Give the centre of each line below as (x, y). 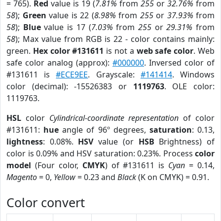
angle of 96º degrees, (104, 130)
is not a (120, 51)
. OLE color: (189, 86)
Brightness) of (184, 142)
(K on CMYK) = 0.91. (173, 177)
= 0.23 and (96, 177)
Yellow (65, 177)
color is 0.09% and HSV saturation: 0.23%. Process (101, 153)
